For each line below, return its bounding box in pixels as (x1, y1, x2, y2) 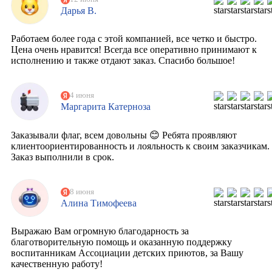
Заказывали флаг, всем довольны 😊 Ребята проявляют (11, 130, 237, 141)
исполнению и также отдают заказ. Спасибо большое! (11, 55, 235, 66)
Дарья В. (60, 5, 97, 16)
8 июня (69, 187, 94, 196)
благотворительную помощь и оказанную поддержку (11, 237, 232, 248)
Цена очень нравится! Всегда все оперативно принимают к (11, 44, 257, 55)
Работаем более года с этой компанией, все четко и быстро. (11, 33, 257, 44)
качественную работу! (11, 259, 103, 270)
